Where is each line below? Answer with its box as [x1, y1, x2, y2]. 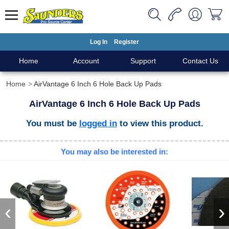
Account [73, 57, 99, 65]
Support [130, 57, 156, 65]
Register [114, 38, 139, 45]
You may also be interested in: [61, 147, 168, 156]
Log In [90, 38, 107, 45]
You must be [26, 118, 79, 128]
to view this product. [117, 118, 203, 128]
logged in [79, 118, 117, 128]
